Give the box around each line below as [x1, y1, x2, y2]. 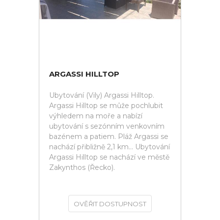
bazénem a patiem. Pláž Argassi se [49, 132, 168, 141]
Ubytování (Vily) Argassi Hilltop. [49, 91, 154, 100]
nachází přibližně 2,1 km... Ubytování [49, 142, 170, 151]
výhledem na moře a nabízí [49, 111, 142, 120]
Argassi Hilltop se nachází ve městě [49, 153, 169, 162]
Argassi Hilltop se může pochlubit [49, 101, 163, 110]
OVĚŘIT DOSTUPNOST [74, 200, 146, 208]
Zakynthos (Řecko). [49, 163, 115, 172]
